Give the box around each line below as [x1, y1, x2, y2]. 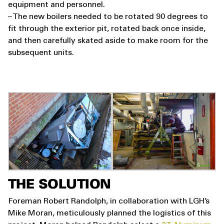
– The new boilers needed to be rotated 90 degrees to [8, 13, 208, 21]
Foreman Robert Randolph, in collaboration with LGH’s [8, 197, 209, 205]
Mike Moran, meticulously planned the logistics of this [8, 209, 211, 217]
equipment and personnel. [8, 1, 105, 9]
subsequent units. [8, 49, 74, 57]
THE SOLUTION [8, 179, 111, 191]
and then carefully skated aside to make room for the [8, 37, 208, 45]
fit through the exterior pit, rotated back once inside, [8, 25, 205, 33]
